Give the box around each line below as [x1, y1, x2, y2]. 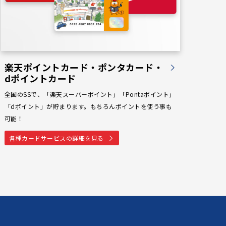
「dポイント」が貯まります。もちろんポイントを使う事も [4, 102, 173, 111]
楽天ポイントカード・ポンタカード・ [4, 61, 163, 74]
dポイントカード [4, 72, 76, 85]
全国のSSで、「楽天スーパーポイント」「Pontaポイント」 [4, 90, 176, 99]
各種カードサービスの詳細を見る [9, 133, 104, 142]
